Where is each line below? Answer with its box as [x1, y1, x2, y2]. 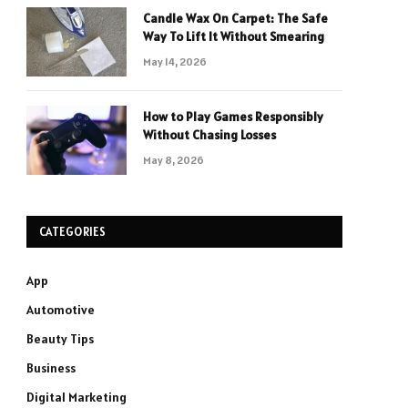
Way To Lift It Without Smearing [143, 28, 324, 45]
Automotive [26, 301, 95, 318]
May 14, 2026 [143, 55, 207, 68]
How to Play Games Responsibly [143, 108, 323, 125]
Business [26, 360, 76, 376]
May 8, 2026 [143, 153, 204, 167]
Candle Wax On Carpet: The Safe [143, 10, 328, 26]
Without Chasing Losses [143, 127, 276, 143]
